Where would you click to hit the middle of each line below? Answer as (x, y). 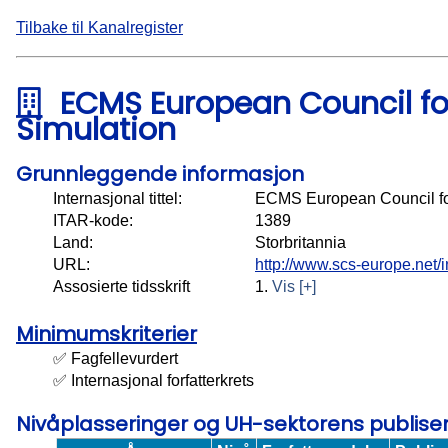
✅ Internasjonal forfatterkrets (153, 381)
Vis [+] (294, 287)
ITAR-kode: (93, 221)
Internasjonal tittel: (117, 199)
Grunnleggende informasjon (160, 174)
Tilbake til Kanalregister (99, 27)
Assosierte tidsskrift (121, 287)
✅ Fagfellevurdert (115, 359)
